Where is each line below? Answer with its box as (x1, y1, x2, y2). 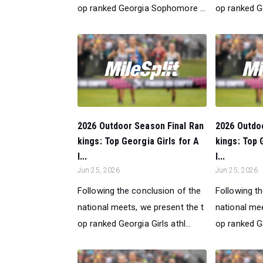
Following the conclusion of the (77, 185, 201, 196)
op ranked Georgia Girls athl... (77, 218, 191, 229)
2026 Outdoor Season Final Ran (77, 120, 204, 131)
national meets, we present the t (77, 201, 204, 213)
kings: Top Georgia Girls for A (77, 135, 200, 147)
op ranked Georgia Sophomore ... (77, 2, 206, 14)
